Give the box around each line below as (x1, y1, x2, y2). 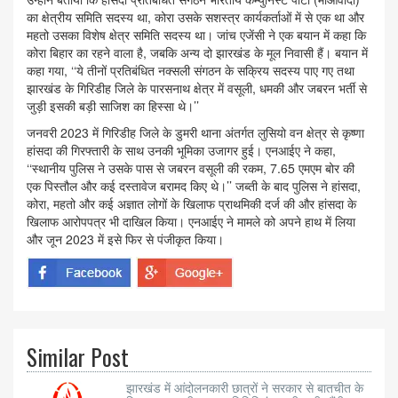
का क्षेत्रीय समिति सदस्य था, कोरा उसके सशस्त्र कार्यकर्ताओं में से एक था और (27, 8, 364, 27)
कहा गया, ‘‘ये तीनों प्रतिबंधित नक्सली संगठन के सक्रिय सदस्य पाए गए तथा (27, 61, 354, 80)
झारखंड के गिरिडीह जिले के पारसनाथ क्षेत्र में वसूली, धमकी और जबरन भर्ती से (27, 79, 367, 98)
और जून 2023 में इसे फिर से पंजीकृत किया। (27, 230, 224, 249)
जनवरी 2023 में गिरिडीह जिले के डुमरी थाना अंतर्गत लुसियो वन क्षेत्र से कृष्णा (27, 123, 364, 142)
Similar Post (27, 340, 129, 374)
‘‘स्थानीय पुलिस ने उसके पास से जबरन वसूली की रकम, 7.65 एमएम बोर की (27, 159, 354, 178)
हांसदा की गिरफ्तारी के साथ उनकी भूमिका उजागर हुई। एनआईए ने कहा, (27, 141, 336, 160)
